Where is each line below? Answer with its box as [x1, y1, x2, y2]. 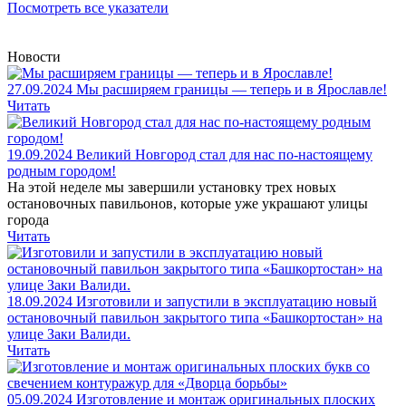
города [7, 212, 49, 227]
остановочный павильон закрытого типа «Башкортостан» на [7, 310, 382, 325]
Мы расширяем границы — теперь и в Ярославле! [76, 82, 387, 97]
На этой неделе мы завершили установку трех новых [7, 179, 336, 195]
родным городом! [7, 163, 116, 179]
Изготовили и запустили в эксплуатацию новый [76, 294, 377, 309]
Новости [7, 49, 61, 64]
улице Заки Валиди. [7, 326, 130, 342]
